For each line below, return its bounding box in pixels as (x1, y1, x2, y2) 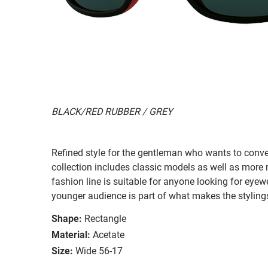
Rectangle (84, 212, 126, 224)
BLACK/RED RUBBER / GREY (51, 105, 173, 117)
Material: (51, 229, 90, 240)
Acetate (93, 229, 124, 240)
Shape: (51, 212, 82, 224)
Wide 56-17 (75, 245, 123, 257)
